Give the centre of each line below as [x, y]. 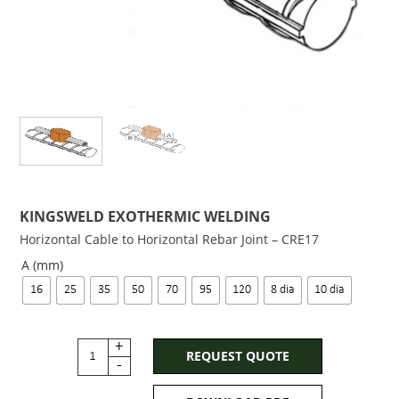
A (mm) [42, 265]
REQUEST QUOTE [237, 356]
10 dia [330, 290]
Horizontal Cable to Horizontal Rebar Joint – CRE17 [169, 240]
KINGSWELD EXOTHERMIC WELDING [145, 217]
